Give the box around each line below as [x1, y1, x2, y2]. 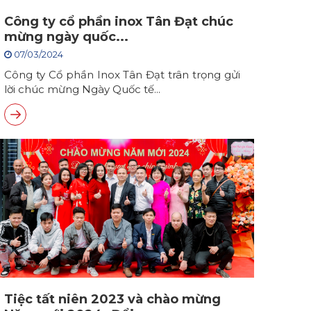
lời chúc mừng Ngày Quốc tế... [4, 83, 160, 96]
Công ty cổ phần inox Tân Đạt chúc [4, 14, 233, 29]
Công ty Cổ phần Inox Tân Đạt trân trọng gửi [4, 68, 240, 81]
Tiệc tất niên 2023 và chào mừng [4, 292, 221, 307]
